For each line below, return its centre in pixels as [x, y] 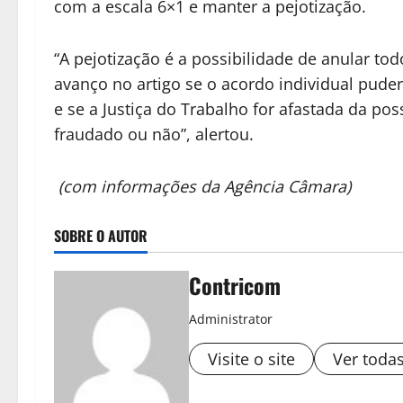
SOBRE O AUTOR [101, 236]
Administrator [231, 319]
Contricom [235, 286]
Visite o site [251, 359]
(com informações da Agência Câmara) [202, 187]
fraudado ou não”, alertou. [154, 134]
